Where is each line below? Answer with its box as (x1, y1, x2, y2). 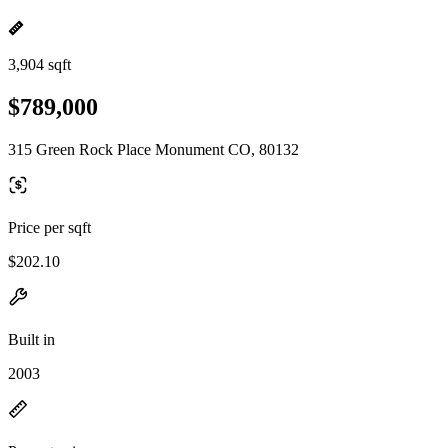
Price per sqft (8, 218, 91, 236)
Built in (8, 330, 55, 348)
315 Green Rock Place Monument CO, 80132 (8, 140, 299, 158)
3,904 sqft (8, 56, 71, 73)
